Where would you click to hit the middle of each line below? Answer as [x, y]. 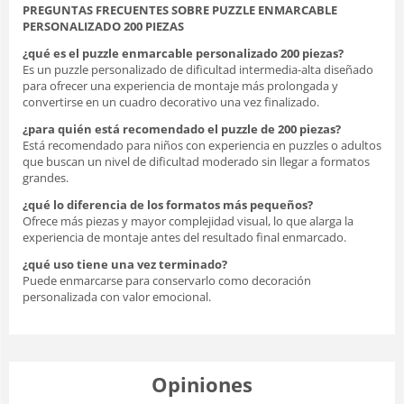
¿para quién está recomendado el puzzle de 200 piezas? [182, 129]
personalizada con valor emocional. [117, 296]
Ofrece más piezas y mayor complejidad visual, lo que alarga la [188, 220]
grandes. [46, 177]
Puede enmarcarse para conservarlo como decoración [167, 280]
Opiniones [202, 384]
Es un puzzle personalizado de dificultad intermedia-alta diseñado [198, 69]
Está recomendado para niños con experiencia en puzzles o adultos [202, 145]
